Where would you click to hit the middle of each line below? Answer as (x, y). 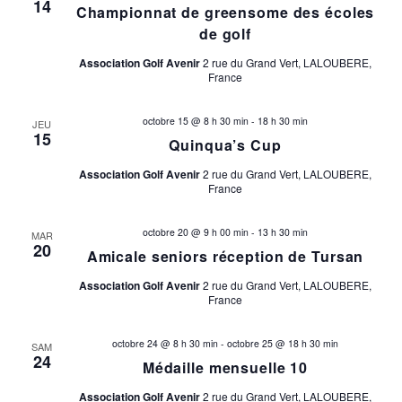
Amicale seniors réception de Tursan (225, 257)
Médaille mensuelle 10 (225, 368)
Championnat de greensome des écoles (225, 13)
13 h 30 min (283, 232)
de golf (225, 34)
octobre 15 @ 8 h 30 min (196, 121)
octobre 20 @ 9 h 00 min (196, 232)
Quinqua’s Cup (225, 145)
